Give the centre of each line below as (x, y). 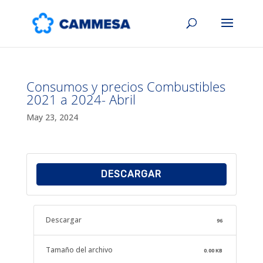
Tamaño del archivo (79, 250)
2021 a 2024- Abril (81, 99)
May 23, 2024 (52, 117)
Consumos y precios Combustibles (126, 86)
